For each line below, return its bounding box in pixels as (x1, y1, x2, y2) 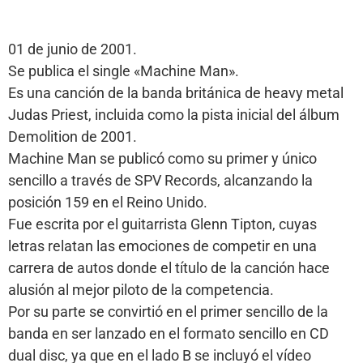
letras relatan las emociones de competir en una (8, 237, 317, 255)
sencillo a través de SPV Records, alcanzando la (8, 172, 313, 190)
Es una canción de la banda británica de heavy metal (8, 84, 344, 102)
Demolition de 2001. (8, 128, 137, 146)
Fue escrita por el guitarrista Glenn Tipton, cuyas (8, 216, 317, 233)
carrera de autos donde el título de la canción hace (8, 259, 330, 277)
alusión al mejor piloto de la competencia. (8, 281, 274, 299)
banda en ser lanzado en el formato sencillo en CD (8, 325, 329, 343)
